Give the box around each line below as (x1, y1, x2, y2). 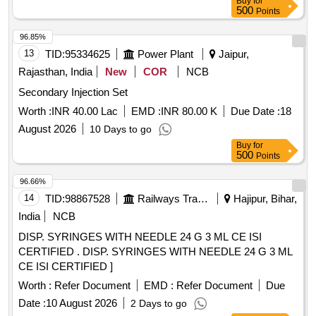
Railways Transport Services (197, 193, 208, 205)
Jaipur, (216, 48, 249, 61)
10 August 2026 (46, 297, 117, 310)
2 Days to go (130, 298, 187, 310)
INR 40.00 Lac (51, 105, 118, 118)
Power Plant (138, 48, 193, 61)
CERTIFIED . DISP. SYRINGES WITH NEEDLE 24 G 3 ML (18, 245, 83, 258)
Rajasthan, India (18, 66, 92, 78)
